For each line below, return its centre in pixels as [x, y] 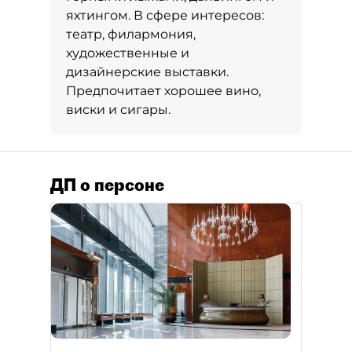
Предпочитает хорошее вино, [163, 91]
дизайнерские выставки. [147, 72]
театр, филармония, [131, 34]
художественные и [128, 53]
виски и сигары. [118, 110]
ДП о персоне [107, 185]
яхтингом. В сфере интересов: [165, 15]
